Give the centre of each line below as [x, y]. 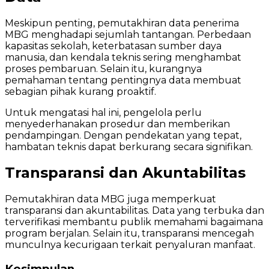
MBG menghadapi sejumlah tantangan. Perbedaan [128, 34]
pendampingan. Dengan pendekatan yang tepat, [123, 135]
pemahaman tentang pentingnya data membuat [123, 80]
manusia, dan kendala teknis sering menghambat [123, 57]
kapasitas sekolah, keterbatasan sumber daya [113, 46]
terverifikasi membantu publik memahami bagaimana [134, 222]
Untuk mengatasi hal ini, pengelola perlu [103, 112]
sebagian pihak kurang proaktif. [80, 91]
